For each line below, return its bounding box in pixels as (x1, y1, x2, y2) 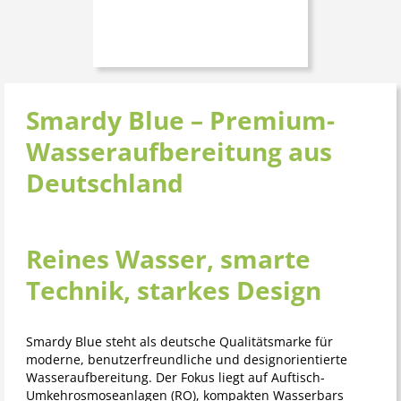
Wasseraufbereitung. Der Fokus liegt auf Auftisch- (26, 369, 325, 387)
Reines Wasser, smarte (26, 242, 311, 277)
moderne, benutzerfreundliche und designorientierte (26, 351, 347, 369)
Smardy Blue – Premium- (26, 103, 335, 138)
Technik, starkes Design (26, 273, 321, 308)
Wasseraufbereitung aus (26, 134, 332, 169)
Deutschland (26, 166, 183, 200)
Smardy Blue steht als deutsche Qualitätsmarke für (26, 333, 333, 351)
